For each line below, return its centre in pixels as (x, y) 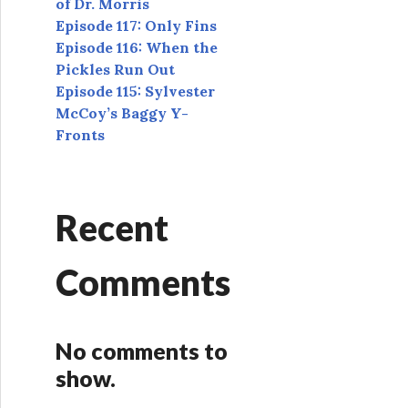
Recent (112, 228)
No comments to (142, 351)
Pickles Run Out (115, 70)
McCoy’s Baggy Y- (122, 113)
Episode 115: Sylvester (135, 92)
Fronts (80, 135)
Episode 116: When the (137, 48)
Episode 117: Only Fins (136, 26)
